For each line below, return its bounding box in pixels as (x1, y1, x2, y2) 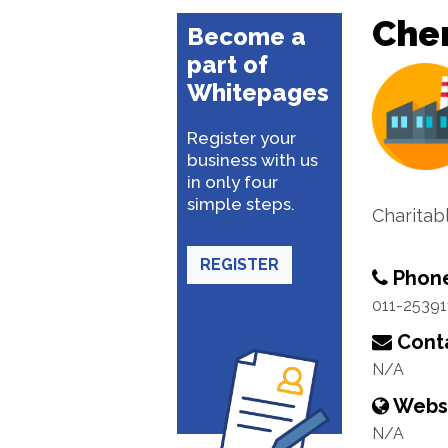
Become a (187, 22, 306, 51)
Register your (187, 128, 296, 148)
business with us (187, 150, 318, 170)
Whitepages (187, 78, 329, 107)
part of (187, 50, 268, 79)
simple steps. (187, 194, 295, 214)
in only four (187, 172, 278, 192)
